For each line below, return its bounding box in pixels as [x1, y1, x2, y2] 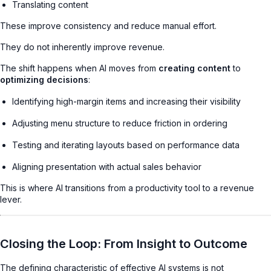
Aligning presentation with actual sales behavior [12, 161, 201, 172]
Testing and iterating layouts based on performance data [12, 139, 240, 150]
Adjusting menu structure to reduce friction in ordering [12, 117, 227, 128]
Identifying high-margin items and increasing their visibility [12, 96, 241, 106]
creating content [158, 62, 230, 73]
